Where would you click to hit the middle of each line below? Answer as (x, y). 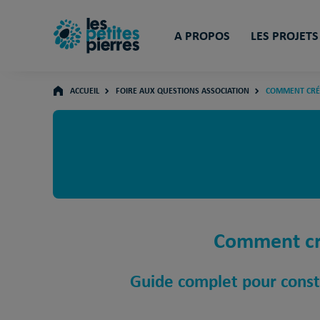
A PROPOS (202, 35)
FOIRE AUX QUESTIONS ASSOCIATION (182, 91)
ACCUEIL (84, 91)
